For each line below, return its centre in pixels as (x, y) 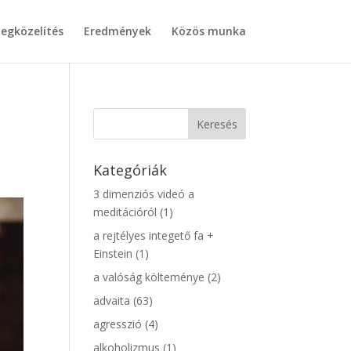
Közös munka (208, 31)
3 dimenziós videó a (144, 194)
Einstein (113, 253)
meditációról (125, 212)
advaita (112, 300)
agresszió (118, 324)
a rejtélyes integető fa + (154, 235)
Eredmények (117, 31)
